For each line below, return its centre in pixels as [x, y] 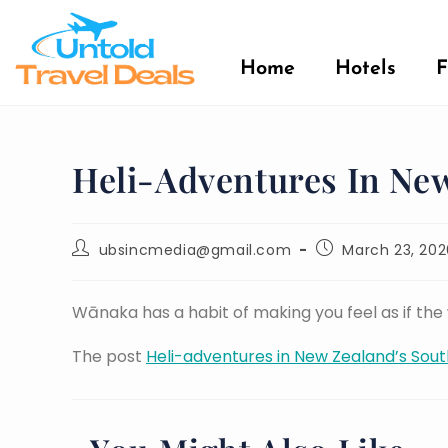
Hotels [365, 67]
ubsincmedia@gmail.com [195, 250]
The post [109, 356]
